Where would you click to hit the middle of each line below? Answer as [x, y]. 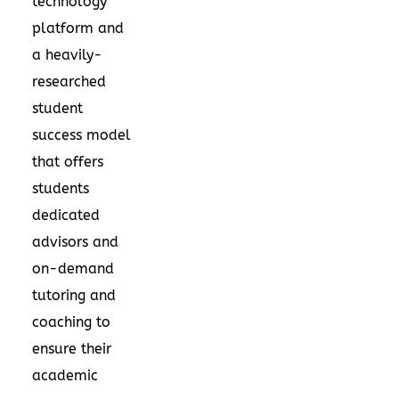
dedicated [66, 215]
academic [65, 375]
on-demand [73, 268]
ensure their [72, 348]
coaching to [71, 322]
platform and [78, 28]
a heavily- [67, 54]
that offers [68, 161]
